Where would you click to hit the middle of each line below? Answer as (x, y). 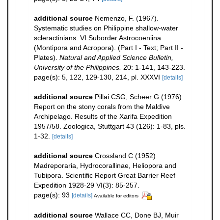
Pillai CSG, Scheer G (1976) (138, 97)
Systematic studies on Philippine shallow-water (106, 28)
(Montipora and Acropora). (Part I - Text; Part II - (109, 48)
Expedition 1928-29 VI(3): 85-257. (87, 185)
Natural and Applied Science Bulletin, (116, 58)
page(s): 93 (53, 195)
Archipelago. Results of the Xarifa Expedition (103, 117)
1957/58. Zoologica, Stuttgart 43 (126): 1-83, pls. (110, 126)
